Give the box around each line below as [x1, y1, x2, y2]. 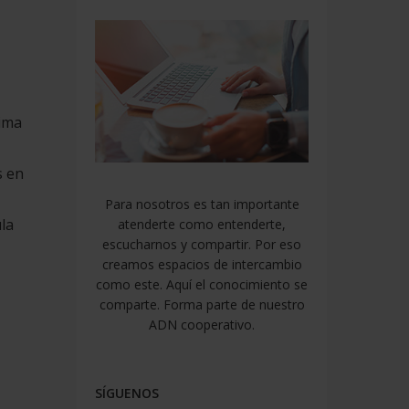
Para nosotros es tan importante [104, 194, 299, 213]
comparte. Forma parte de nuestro [99, 295, 305, 313]
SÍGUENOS [95, 383, 160, 402]
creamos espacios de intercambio [101, 255, 302, 273]
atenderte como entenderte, [118, 215, 287, 233]
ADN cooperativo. [149, 315, 256, 333]
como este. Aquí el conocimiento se [96, 275, 309, 293]
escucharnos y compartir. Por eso [102, 235, 302, 253]
